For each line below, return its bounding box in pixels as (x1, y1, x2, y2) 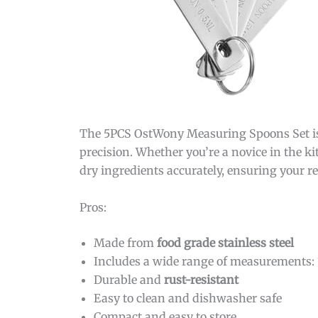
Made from (94, 235, 157, 250)
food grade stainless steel (157, 235, 294, 250)
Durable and (94, 272, 164, 287)
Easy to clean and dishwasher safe (94, 290, 282, 305)
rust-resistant (164, 272, 238, 287)
